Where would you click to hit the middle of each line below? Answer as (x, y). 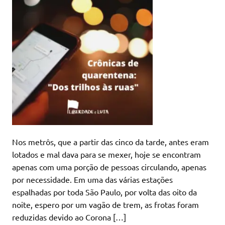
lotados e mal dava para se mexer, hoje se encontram (106, 154)
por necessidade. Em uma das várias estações (92, 179)
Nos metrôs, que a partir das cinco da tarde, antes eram (110, 141)
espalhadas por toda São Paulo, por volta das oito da (104, 192)
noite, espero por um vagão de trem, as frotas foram (105, 204)
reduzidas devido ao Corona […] (69, 217)
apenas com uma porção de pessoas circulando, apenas (109, 166)
